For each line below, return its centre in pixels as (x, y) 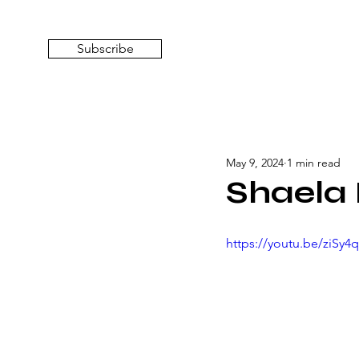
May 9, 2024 (255, 162)
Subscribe (105, 48)
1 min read (314, 162)
